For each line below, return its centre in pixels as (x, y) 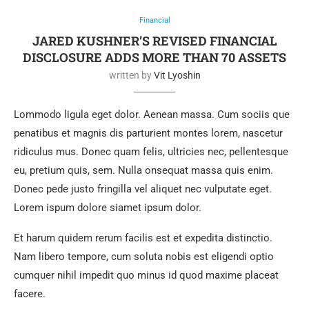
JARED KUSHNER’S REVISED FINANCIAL (154, 40)
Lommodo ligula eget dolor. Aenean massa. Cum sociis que (152, 114)
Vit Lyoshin (177, 75)
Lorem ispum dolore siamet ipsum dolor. (108, 207)
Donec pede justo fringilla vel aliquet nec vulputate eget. (143, 189)
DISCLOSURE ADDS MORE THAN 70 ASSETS (154, 57)
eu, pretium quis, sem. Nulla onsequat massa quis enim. (143, 170)
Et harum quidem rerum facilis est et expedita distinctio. (143, 238)
